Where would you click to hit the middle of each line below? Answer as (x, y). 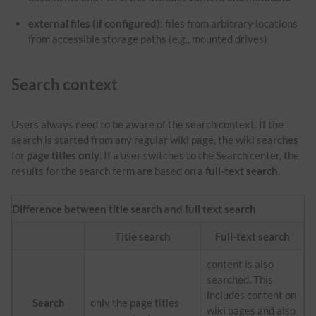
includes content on (251, 294)
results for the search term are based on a (108, 170)
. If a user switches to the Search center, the (199, 155)
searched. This (240, 279)
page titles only (63, 155)
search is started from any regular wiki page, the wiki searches (155, 139)
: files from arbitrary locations (229, 23)
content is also (240, 263)
